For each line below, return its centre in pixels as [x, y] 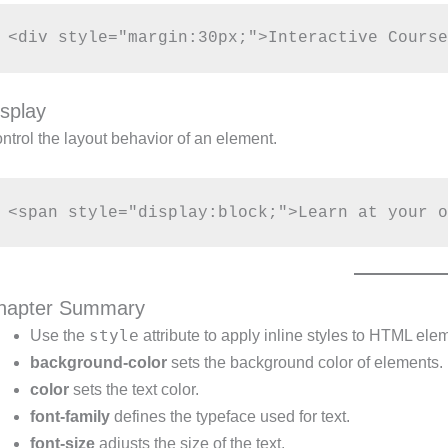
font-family [70, 416]
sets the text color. [134, 389]
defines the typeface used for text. [230, 416]
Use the [60, 335]
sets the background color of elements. [305, 362]
